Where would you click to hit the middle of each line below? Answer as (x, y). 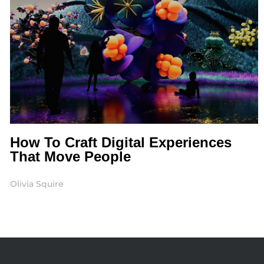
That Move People (70, 157)
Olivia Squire (37, 184)
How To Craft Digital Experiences (121, 143)
